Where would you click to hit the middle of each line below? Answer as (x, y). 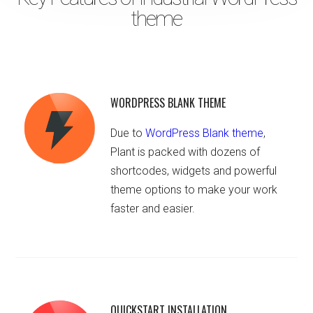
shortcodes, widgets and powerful (194, 171)
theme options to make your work (194, 190)
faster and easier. (153, 209)
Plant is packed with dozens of (185, 152)
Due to (128, 133)
